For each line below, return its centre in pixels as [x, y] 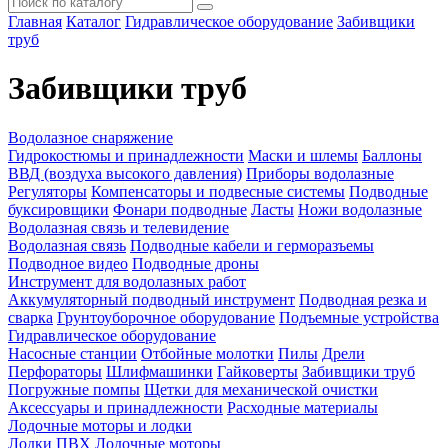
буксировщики [58, 209]
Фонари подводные [180, 209]
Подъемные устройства [359, 317]
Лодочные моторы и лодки [100, 425]
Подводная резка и [363, 299]
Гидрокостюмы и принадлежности [126, 155]
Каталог [93, 21]
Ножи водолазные [360, 209]
